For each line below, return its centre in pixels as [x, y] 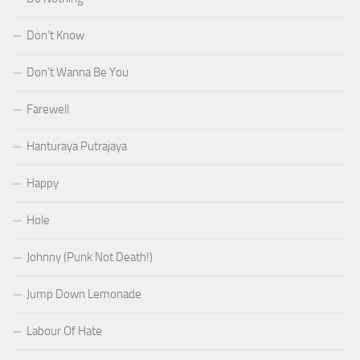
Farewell [48, 109]
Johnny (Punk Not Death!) [90, 257]
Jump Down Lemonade [84, 294]
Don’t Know [55, 35]
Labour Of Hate [64, 331]
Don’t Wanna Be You [78, 72]
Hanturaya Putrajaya [77, 146]
